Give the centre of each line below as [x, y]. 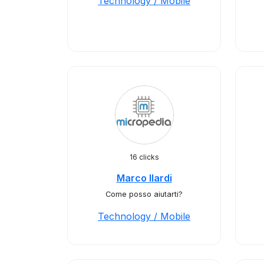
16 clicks [144, 157]
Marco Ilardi [144, 178]
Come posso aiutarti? [144, 194]
